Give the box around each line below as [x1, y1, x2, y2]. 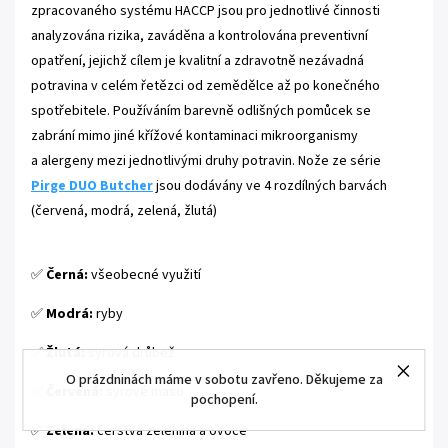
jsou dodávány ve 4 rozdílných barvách [156, 175, 387, 196]
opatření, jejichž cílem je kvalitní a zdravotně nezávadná [31, 50, 364, 71]
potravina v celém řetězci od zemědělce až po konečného [31, 75, 380, 96]
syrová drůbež [85, 342, 175, 363]
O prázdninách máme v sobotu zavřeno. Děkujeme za [65, 369, 383, 390]
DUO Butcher [66, 175, 153, 196]
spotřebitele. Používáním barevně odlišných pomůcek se [31, 100, 371, 121]
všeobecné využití [88, 264, 201, 285]
